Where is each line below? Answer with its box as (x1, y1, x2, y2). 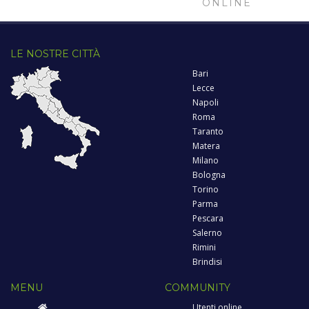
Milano (192, 154, 219, 166)
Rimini (192, 241, 216, 253)
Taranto (192, 125, 223, 137)
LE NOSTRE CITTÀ (10, 47, 100, 60)
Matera (192, 139, 220, 152)
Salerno (192, 226, 222, 239)
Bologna (192, 168, 226, 181)
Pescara (192, 212, 223, 224)
